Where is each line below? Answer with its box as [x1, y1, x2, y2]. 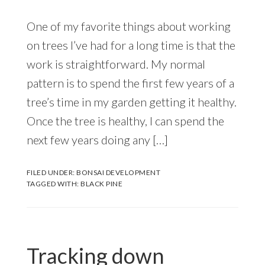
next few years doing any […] [26, 132, 168, 147]
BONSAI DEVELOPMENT [76, 167, 161, 177]
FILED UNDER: [26, 167, 77, 177]
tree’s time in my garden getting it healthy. [26, 94, 237, 109]
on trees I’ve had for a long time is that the [26, 37, 235, 52]
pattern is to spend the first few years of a [26, 75, 234, 90]
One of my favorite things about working [26, 18, 231, 33]
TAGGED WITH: [26, 179, 81, 188]
